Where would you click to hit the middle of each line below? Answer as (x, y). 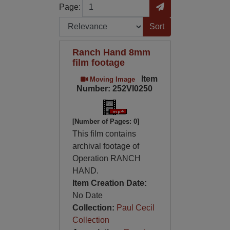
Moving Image (111, 79)
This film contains (104, 134)
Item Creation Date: (109, 183)
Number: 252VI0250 (114, 89)
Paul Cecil (135, 208)
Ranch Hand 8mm (111, 52)
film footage (98, 62)
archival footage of (106, 146)
